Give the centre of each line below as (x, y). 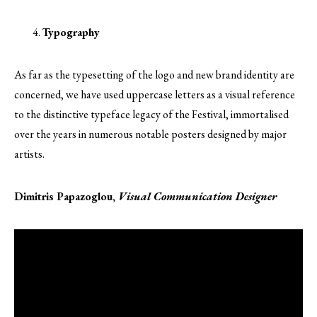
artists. (29, 154)
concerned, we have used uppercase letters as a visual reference (155, 95)
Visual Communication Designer (197, 197)
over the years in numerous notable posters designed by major (150, 134)
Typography (71, 33)
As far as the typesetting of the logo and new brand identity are (154, 75)
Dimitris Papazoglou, (66, 197)
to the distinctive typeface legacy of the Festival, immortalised (151, 115)
